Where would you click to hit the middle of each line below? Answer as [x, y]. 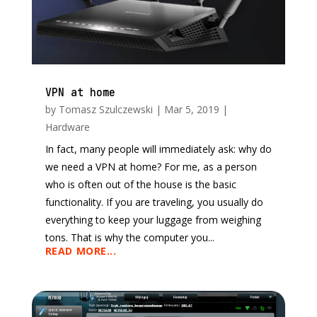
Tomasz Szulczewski [105, 110]
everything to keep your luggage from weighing [153, 220]
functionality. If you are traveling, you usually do [154, 202]
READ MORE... [81, 251]
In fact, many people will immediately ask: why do [158, 149]
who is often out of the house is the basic [140, 185]
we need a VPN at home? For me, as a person [151, 167]
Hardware [67, 127]
